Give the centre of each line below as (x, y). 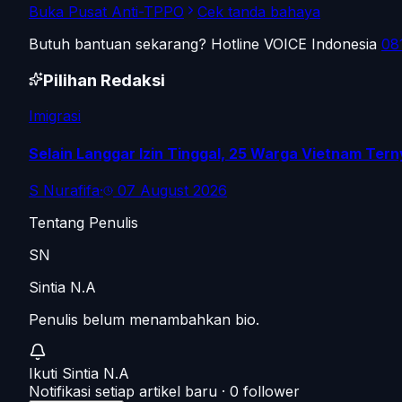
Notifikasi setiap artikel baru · (129, 391)
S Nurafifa (64, 190)
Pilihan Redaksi (104, 80)
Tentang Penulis (83, 222)
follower (269, 391)
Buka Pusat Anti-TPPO (106, 12)
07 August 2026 (172, 190)
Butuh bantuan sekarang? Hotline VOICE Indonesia (203, 44)
